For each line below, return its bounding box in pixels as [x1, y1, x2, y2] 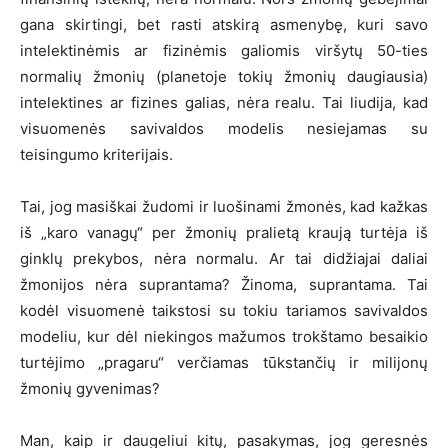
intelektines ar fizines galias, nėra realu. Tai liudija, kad [20, 92, 428, 112]
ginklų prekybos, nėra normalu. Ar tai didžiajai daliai [20, 248, 428, 268]
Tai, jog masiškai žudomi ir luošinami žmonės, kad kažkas [20, 196, 428, 216]
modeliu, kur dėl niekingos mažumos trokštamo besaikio [20, 326, 428, 346]
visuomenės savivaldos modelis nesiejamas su [20, 118, 428, 138]
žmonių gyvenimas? [20, 378, 160, 398]
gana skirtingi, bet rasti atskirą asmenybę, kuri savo [20, 14, 428, 34]
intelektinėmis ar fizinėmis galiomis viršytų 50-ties [20, 40, 428, 60]
